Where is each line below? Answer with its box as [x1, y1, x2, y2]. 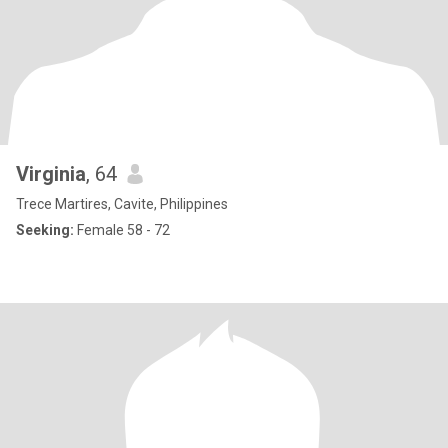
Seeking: [16, 222, 74, 238]
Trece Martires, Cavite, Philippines [16, 196, 228, 212]
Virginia [16, 162, 86, 186]
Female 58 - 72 [74, 222, 170, 238]
